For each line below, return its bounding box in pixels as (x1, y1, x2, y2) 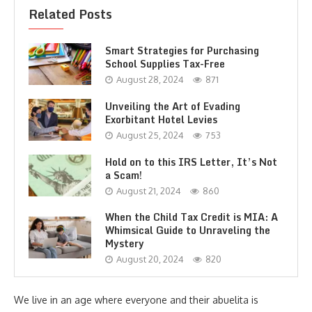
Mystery (105, 235, 144, 251)
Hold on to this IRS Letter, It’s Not (105, 153, 277, 170)
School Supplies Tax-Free (105, 55, 225, 72)
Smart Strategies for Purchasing (105, 42, 259, 58)
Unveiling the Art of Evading (105, 97, 240, 114)
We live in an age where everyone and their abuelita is (14, 294, 258, 306)
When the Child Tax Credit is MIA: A (105, 209, 278, 225)
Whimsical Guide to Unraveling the (105, 222, 270, 238)
